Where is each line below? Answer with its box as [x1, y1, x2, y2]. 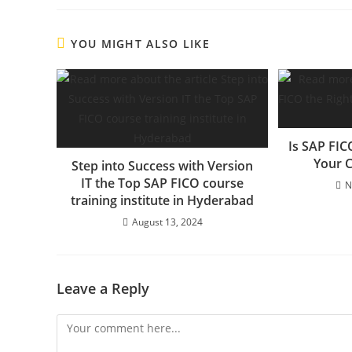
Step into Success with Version [71, 156, 254, 174]
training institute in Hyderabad [71, 191, 255, 209]
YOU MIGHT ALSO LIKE [71, 35, 211, 51]
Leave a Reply [57, 278, 149, 298]
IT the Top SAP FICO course [81, 174, 244, 192]
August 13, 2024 [131, 214, 203, 229]
